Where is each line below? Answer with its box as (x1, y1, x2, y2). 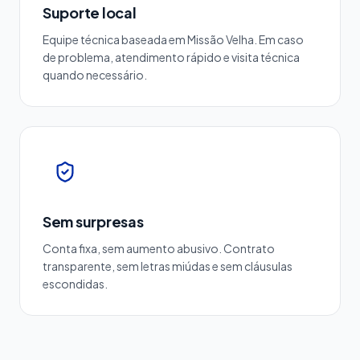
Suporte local (43, 3, 137, 22)
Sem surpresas (43, 212, 144, 231)
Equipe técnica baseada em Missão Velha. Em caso (43, 32, 304, 47)
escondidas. (43, 276, 108, 291)
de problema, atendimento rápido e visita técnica (43, 50, 300, 64)
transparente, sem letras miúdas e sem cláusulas (43, 259, 292, 273)
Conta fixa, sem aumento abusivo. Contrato (43, 241, 275, 256)
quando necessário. (43, 67, 147, 82)
